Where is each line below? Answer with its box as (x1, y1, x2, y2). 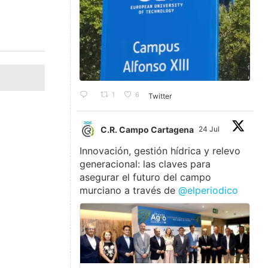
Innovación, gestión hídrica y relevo (80, 145, 241, 157)
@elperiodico (178, 184, 239, 197)
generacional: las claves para (80, 158, 211, 170)
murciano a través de (80, 184, 179, 197)
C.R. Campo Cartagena (100, 124, 194, 135)
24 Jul (199, 124, 222, 134)
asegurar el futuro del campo (80, 171, 212, 184)
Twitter (148, 91, 172, 100)
